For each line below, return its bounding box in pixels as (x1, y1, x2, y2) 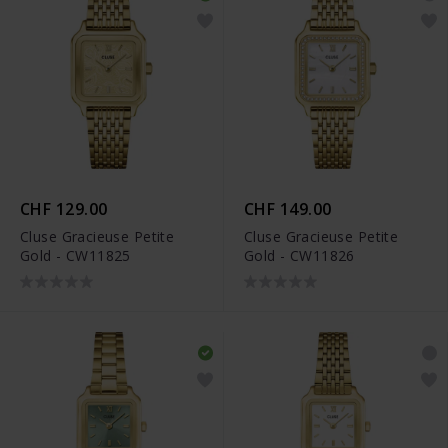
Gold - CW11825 (20, 245, 131, 265)
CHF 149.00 (244, 197, 332, 220)
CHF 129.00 (20, 197, 108, 220)
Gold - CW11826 (244, 245, 355, 265)
